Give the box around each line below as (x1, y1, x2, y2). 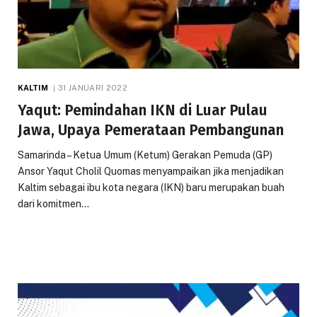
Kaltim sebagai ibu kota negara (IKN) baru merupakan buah (18, 181, 284, 193)
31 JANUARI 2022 (58, 83, 127, 92)
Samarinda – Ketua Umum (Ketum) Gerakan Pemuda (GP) (18, 149, 272, 161)
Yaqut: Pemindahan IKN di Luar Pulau (18, 100, 267, 120)
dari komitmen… (18, 197, 89, 209)
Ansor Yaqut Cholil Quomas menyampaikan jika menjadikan (18, 165, 284, 177)
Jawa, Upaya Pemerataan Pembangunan (18, 120, 284, 139)
